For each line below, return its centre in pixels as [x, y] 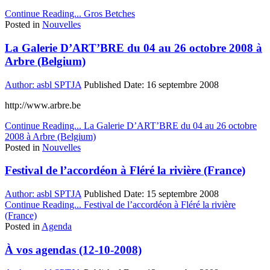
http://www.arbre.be [43, 105]
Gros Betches [108, 14]
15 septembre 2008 [183, 193]
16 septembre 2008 [183, 84]
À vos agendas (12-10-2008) [73, 250]
